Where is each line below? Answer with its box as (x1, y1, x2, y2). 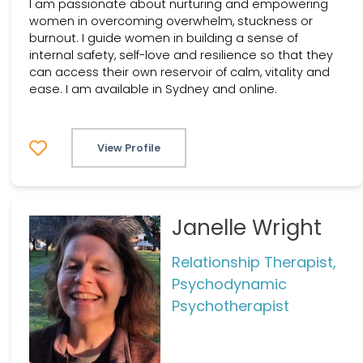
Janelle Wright (171, 212, 322, 242)
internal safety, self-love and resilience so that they (29, 47, 333, 64)
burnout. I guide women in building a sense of (29, 30, 298, 47)
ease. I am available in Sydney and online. (29, 81, 277, 98)
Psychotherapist (171, 295, 289, 316)
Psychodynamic (171, 273, 287, 294)
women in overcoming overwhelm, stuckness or (29, 13, 313, 30)
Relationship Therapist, (171, 251, 336, 272)
